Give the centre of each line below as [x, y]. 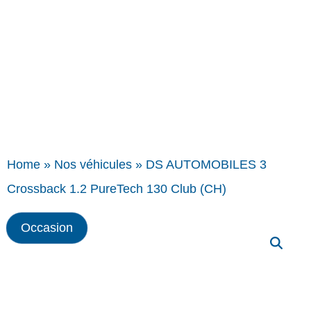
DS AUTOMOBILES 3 [206, 165]
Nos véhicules [93, 165]
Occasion [47, 228]
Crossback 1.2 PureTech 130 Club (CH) [117, 189]
